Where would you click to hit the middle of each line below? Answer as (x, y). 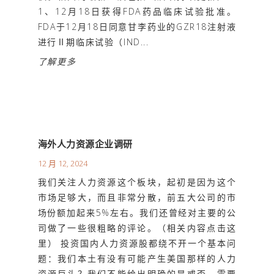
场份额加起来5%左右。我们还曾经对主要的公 (137, 212)
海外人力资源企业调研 (85, 143)
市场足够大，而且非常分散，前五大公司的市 (137, 197)
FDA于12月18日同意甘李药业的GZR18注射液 (137, 26)
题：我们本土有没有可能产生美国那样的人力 (137, 258)
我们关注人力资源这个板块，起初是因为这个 (137, 182)
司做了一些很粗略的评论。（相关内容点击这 (137, 228)
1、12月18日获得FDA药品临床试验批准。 (137, 11)
